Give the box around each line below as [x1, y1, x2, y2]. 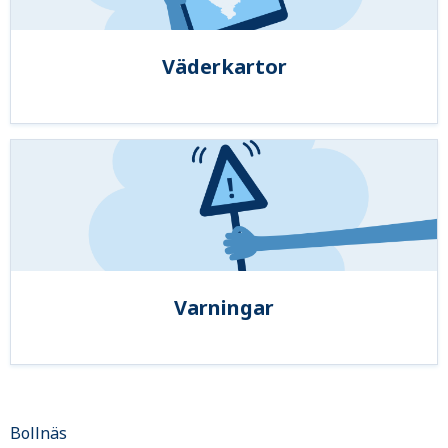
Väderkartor [161, 53, 287, 80]
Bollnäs [10, 422, 67, 444]
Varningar [174, 294, 274, 321]
